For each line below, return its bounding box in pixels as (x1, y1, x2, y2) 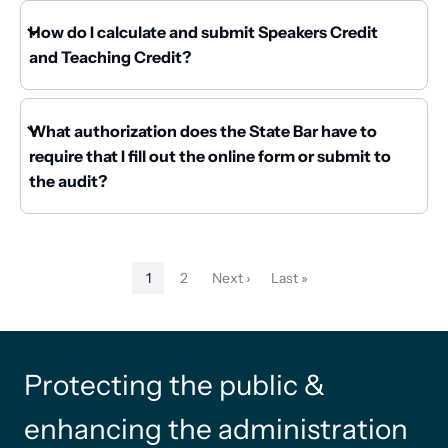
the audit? (29, 170, 107, 191)
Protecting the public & (24, 367, 325, 402)
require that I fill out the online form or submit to (29, 145, 391, 166)
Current (146, 278, 196, 297)
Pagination (19, 262, 101, 283)
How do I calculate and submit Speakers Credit (29, 22, 378, 43)
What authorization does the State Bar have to (29, 120, 377, 141)
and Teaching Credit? (29, 47, 191, 68)
